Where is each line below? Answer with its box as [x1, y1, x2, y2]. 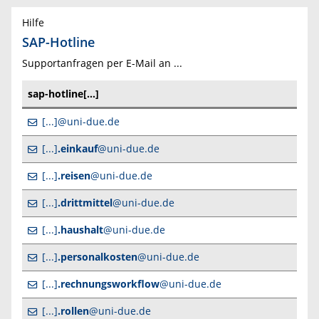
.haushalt [58, 222, 103, 236]
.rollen [58, 303, 89, 318]
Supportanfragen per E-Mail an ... [22, 56, 182, 70]
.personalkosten [58, 249, 137, 263]
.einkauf [58, 141, 98, 155]
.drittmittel [58, 195, 113, 209]
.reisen [58, 168, 90, 182]
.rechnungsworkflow [58, 276, 159, 291]
